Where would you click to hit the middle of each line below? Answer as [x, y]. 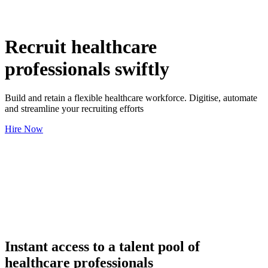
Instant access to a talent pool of [102, 246]
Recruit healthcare [81, 46]
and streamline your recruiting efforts [74, 109]
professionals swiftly [87, 68]
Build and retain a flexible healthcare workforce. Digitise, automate [131, 98]
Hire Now [24, 129]
